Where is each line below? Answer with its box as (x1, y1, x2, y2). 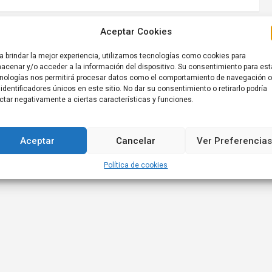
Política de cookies (104, 161, 168, 169)
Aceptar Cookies (100, 26, 172, 37)
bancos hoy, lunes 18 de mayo (108, 61, 229, 72)
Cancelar (116, 135, 156, 146)
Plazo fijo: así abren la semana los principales (48, 48, 229, 59)
